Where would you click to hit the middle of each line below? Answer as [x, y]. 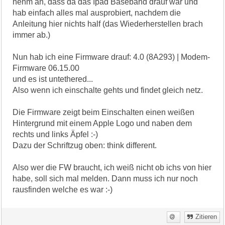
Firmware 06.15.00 [46, 68]
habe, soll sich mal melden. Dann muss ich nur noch [105, 178]
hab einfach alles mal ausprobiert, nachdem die [97, 13]
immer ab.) [32, 35]
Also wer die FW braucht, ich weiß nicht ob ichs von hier [112, 167]
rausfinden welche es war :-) [63, 189]
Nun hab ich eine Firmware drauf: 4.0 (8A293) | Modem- [111, 57]
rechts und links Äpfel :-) [55, 134]
